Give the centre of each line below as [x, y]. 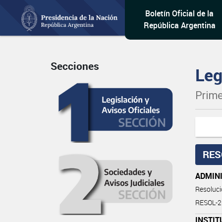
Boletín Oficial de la [180, 13]
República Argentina [179, 25]
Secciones [75, 66]
